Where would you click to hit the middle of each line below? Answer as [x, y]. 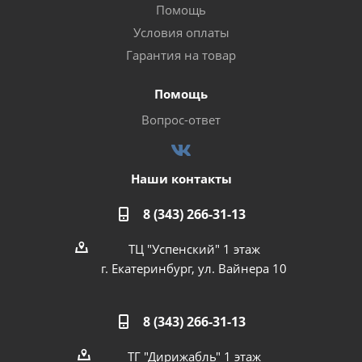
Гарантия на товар [181, 55]
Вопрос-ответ [181, 120]
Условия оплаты [181, 32]
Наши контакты [181, 179]
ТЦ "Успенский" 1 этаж [194, 249]
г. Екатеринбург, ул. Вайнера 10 [194, 268]
